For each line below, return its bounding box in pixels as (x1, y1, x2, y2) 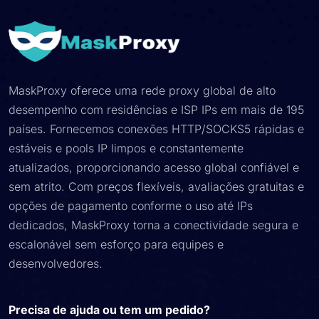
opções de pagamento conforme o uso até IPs (9, 199, 253, 213)
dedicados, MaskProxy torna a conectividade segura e (9, 218, 298, 232)
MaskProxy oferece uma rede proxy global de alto (9, 83, 276, 98)
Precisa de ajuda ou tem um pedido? (9, 303, 210, 317)
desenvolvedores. (9, 256, 103, 271)
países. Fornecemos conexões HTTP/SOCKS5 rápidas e (9, 122, 304, 136)
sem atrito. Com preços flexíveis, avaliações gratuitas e (9, 179, 304, 194)
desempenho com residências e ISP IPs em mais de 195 (9, 103, 304, 117)
